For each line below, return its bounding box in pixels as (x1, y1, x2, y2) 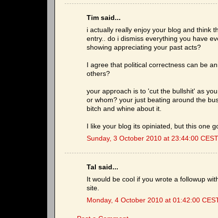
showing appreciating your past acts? (87, 43, 201, 51)
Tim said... (87, 14, 121, 21)
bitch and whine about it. (87, 105, 162, 112)
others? (87, 70, 110, 77)
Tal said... (87, 163, 118, 171)
